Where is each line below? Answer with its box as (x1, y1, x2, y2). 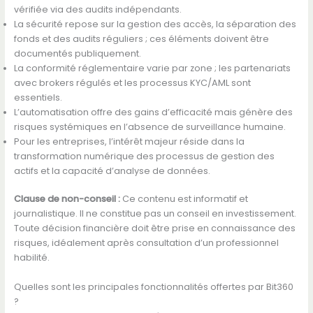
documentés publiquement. (13, 48, 141, 60)
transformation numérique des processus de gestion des (13, 150, 275, 163)
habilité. (13, 252, 50, 264)
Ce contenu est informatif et (119, 193, 248, 205)
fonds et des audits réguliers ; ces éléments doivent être (13, 33, 269, 45)
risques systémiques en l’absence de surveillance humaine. (13, 121, 286, 133)
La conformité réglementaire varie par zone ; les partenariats (13, 62, 291, 75)
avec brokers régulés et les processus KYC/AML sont (13, 77, 251, 89)
